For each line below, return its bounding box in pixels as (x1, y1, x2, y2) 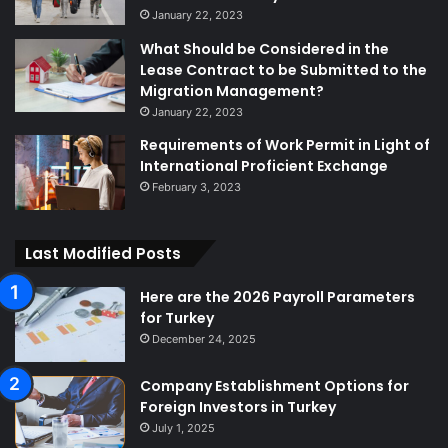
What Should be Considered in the (140, 38, 389, 59)
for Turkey (140, 307, 214, 328)
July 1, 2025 (152, 420, 215, 435)
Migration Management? (140, 80, 324, 101)
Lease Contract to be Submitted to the (140, 59, 427, 80)
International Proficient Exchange (140, 155, 388, 176)
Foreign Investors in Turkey (140, 396, 336, 417)
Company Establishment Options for (140, 375, 409, 396)
